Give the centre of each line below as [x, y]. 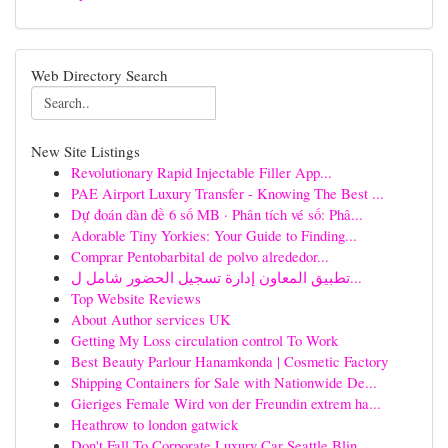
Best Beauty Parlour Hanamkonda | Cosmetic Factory [229, 361]
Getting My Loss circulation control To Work [204, 340]
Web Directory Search [99, 75]
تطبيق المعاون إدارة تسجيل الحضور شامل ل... [356, 277]
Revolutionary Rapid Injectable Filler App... [201, 172]
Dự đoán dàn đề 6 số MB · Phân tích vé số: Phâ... [217, 214]
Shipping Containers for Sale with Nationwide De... [224, 382]
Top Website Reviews [136, 298]
